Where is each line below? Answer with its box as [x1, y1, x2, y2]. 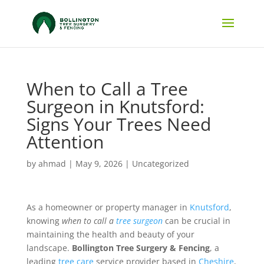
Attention [26, 130, 104, 154]
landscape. [26, 242, 72, 253]
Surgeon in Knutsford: [26, 94, 204, 118]
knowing [26, 215, 62, 226]
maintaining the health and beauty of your [26, 229, 194, 240]
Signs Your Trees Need [26, 112, 211, 136]
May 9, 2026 [75, 158, 123, 169]
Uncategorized [131, 158, 189, 169]
